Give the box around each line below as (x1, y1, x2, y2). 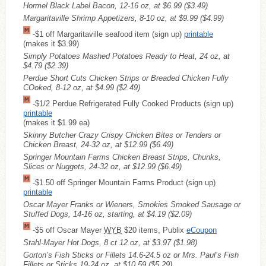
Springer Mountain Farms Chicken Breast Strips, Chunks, (23, 152, 221, 161)
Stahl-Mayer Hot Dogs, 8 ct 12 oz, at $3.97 (23, 237, 173, 247)
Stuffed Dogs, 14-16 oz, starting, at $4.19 (23, 209, 168, 218)
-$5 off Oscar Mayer (30, 225, 104, 235)
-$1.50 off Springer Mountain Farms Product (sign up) (30, 178, 216, 187)
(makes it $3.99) (23, 39, 79, 48)
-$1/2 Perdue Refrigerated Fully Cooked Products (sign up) (30, 99, 233, 108)
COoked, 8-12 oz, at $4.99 (23, 83, 116, 92)
